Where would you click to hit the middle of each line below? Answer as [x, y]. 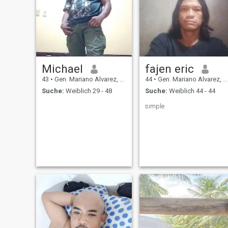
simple [154, 106]
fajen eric [169, 69]
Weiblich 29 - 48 [88, 91]
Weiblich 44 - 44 [191, 91]
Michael [62, 69]
